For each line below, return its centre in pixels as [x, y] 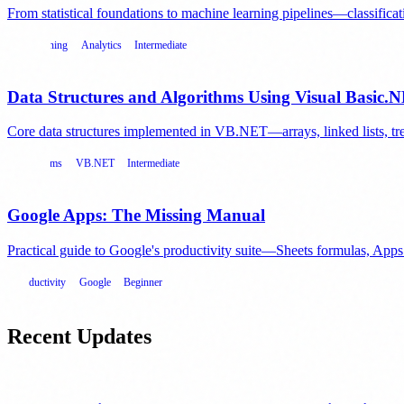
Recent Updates [79, 337]
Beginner [142, 282]
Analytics [101, 46]
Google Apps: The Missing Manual [136, 215]
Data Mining [41, 46]
